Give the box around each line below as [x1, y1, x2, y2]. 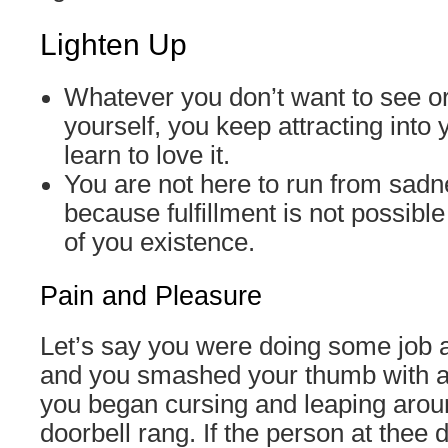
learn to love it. [64, 141, 230, 169]
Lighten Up [40, 28, 187, 61]
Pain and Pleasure [40, 281, 262, 311]
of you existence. [64, 228, 255, 256]
